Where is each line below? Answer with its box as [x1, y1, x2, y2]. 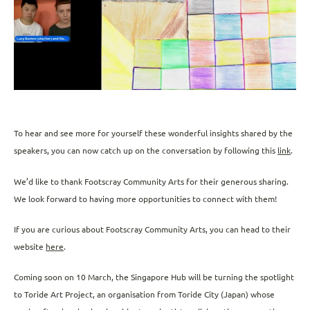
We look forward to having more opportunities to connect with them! [14, 194, 279, 203]
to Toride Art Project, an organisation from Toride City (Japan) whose [14, 289, 275, 299]
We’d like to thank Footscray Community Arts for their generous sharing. [14, 176, 289, 186]
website [14, 241, 46, 251]
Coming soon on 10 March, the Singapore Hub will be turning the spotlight [14, 272, 294, 282]
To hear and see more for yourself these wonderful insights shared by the [14, 129, 293, 138]
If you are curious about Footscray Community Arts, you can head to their [14, 224, 291, 234]
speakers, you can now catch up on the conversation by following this [14, 146, 277, 156]
